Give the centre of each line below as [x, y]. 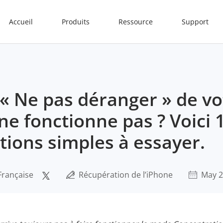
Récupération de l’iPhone [126, 175]
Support [195, 22]
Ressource [136, 22]
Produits [76, 22]
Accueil [21, 22]
